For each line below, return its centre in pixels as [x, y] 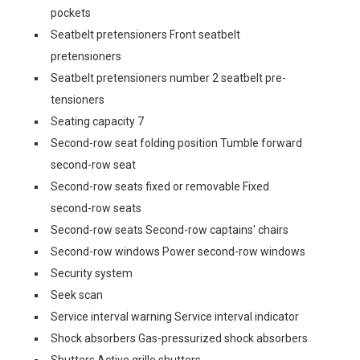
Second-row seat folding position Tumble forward [176, 143]
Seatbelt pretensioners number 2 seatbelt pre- [168, 78]
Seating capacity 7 [97, 121]
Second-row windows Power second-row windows [178, 252]
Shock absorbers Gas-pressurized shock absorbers [179, 338]
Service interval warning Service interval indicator [175, 317]
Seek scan [77, 295]
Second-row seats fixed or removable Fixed [160, 186]
